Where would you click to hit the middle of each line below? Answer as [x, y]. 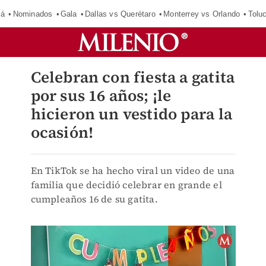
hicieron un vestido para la [131, 114]
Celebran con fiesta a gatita [133, 77]
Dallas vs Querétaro [120, 14]
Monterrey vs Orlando [202, 14]
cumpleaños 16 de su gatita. [94, 199]
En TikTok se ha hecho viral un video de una [133, 170]
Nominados [33, 14]
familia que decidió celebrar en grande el [126, 185]
